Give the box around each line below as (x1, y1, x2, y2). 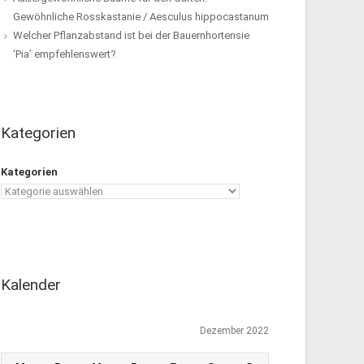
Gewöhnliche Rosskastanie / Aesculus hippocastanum (13, 11, 269, 23)
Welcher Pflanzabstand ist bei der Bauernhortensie (13, 29, 249, 41)
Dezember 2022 (200, 325, 269, 336)
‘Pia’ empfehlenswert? (13, 48, 116, 60)
